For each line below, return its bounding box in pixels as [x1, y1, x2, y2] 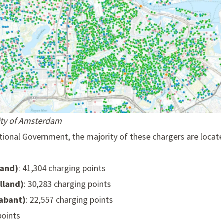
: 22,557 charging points [26, 194, 113, 206]
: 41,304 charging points [18, 162, 106, 174]
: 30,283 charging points [24, 178, 111, 190]
